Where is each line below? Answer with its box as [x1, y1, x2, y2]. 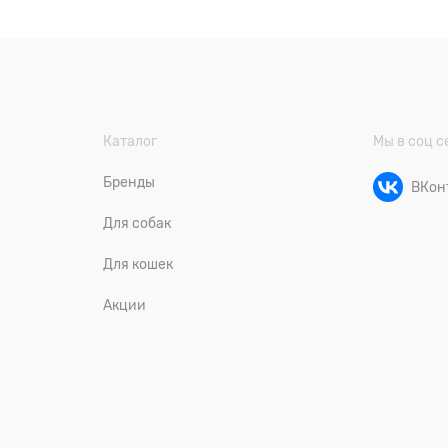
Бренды [102, 174, 155, 190]
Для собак [102, 215, 171, 231]
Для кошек [102, 256, 173, 272]
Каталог [102, 133, 157, 149]
